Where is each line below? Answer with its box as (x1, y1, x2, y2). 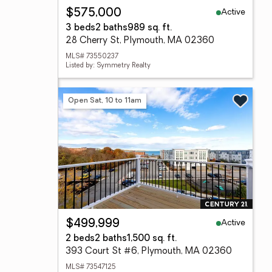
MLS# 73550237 (66, 53, 118, 60)
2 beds (66, 234, 95, 243)
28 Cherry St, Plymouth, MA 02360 (66, 36, 214, 46)
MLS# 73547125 (66, 264, 116, 271)
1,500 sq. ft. (127, 234, 177, 243)
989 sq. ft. (127, 24, 172, 33)
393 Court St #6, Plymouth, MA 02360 (66, 247, 232, 256)
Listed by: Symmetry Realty (66, 63, 151, 69)
